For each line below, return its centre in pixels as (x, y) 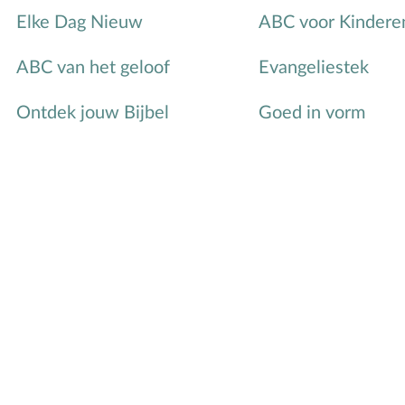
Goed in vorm (311, 113)
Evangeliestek (313, 68)
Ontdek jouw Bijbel (92, 113)
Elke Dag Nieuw (79, 23)
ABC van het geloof (93, 68)
